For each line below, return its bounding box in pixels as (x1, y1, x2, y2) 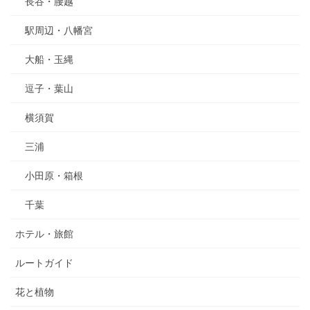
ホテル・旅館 (15, 228, 73, 240)
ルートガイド (15, 257, 73, 269)
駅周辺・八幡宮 (25, 25, 93, 37)
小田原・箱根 (25, 170, 83, 182)
